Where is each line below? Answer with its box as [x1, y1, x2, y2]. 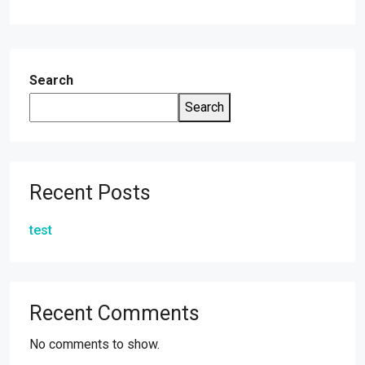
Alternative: [26, 12, 99, 29]
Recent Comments [29, 301, 200, 326]
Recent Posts [29, 181, 151, 205]
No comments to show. [29, 336, 160, 353]
